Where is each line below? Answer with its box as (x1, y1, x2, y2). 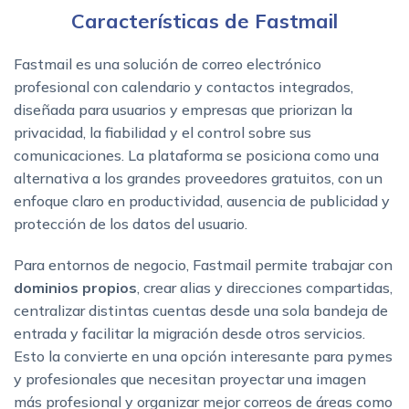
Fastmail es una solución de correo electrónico (14, 54, 321, 73)
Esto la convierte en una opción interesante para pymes (14, 346, 393, 365)
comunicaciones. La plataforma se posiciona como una (14, 145, 379, 164)
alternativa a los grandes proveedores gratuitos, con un (14, 168, 383, 187)
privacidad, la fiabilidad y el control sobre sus (14, 122, 311, 142)
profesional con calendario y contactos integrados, (14, 77, 353, 96)
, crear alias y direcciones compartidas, (137, 278, 393, 297)
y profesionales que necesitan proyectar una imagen (14, 369, 366, 388)
